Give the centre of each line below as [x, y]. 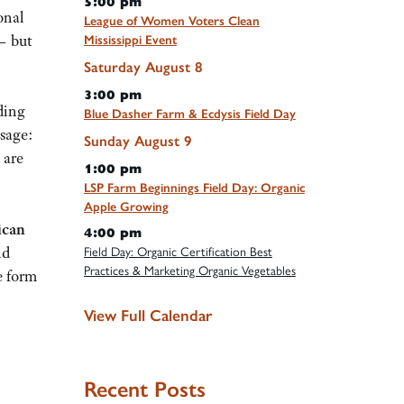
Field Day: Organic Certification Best [178, 252]
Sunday [106, 141]
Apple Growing [126, 207]
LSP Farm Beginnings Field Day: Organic [194, 188]
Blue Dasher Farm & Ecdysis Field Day [189, 114]
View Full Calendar [147, 316]
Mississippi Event [130, 40]
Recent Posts [144, 389]
